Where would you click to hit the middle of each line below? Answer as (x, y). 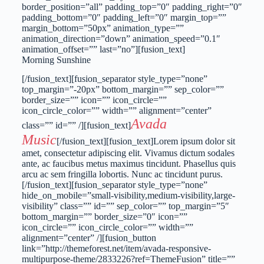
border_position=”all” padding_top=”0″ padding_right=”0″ (132, 6)
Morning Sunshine (56, 60)
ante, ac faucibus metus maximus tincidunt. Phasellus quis (128, 164)
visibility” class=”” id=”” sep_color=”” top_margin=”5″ (125, 206)
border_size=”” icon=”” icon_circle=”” (94, 100)
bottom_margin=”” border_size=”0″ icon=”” (104, 217)
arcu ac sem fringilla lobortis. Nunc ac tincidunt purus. (122, 174)
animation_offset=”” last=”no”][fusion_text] (103, 49)
